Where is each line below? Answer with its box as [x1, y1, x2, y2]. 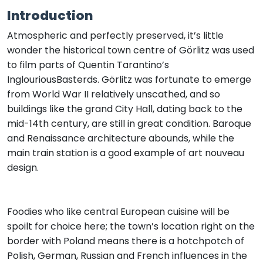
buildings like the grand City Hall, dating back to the [7, 102, 242, 116]
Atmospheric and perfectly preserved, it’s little [7, 28, 224, 42]
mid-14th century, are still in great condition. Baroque [7, 116, 251, 130]
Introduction [7, 6, 93, 25]
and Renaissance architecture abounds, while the [7, 131, 234, 145]
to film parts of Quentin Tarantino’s [7, 58, 169, 72]
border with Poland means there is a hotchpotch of [7, 234, 244, 248]
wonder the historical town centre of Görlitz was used [7, 43, 254, 57]
